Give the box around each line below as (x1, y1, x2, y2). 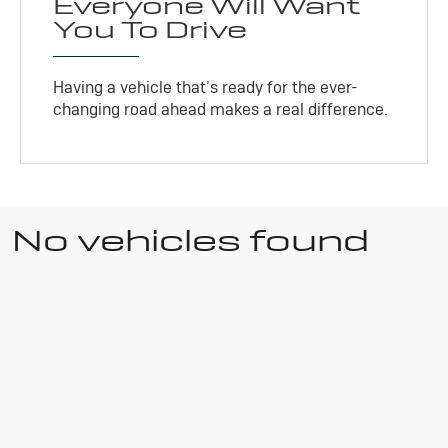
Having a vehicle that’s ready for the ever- (53, 77, 359, 99)
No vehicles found (12, 221, 369, 261)
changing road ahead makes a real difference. (53, 99, 389, 121)
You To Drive (53, 14, 248, 46)
